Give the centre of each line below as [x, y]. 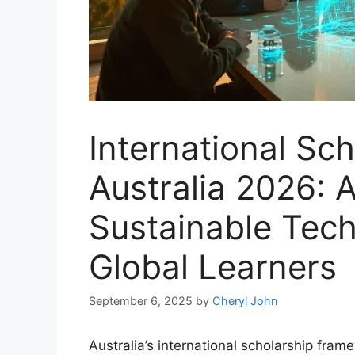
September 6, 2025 [141, 301]
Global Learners [213, 267]
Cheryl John [245, 301]
